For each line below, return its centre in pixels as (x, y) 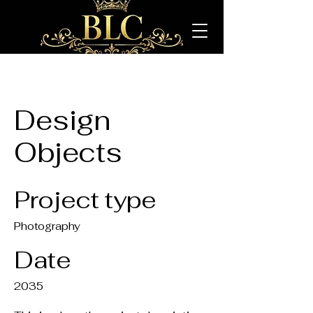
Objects (68, 152)
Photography (48, 226)
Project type (85, 200)
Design (62, 120)
